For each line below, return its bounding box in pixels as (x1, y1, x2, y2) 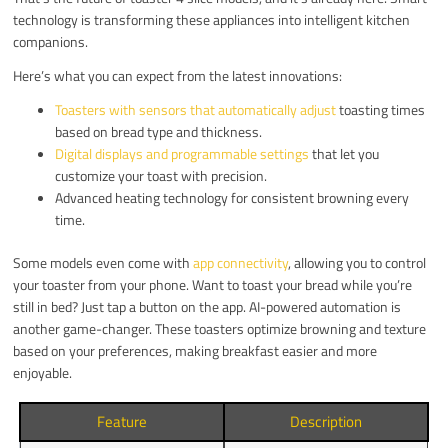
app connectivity (193, 251, 289, 273)
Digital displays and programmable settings (55, 142, 310, 164)
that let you (309, 142, 380, 164)
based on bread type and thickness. (55, 120, 263, 142)
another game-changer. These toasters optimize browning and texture (13, 317, 427, 339)
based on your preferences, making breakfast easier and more (13, 339, 378, 361)
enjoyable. (13, 361, 73, 383)
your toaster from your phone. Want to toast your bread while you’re (13, 273, 413, 295)
